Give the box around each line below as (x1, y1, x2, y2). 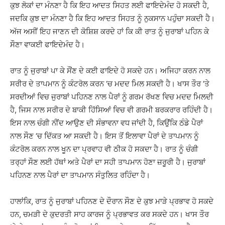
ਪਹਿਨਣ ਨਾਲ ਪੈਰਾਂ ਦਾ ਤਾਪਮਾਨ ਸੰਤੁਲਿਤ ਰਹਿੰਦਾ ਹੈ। (10, 170, 150, 180)
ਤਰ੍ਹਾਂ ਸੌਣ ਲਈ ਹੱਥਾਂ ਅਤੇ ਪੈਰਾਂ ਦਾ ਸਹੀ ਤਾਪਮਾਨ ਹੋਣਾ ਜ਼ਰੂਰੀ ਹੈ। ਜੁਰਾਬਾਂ (10, 157, 205, 167)
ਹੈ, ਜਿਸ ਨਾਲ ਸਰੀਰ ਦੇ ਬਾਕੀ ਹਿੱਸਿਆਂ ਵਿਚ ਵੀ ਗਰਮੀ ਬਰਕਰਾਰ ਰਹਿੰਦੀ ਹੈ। (10, 105, 213, 115)
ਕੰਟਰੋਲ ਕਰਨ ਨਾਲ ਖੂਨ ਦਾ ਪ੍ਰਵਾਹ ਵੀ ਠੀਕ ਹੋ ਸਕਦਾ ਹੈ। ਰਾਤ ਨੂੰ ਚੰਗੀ (10, 144, 198, 154)
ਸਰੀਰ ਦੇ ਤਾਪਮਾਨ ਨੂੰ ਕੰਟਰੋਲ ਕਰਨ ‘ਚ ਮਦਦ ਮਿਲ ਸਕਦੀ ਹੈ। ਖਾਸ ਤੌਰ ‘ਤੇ (10, 79, 209, 88)
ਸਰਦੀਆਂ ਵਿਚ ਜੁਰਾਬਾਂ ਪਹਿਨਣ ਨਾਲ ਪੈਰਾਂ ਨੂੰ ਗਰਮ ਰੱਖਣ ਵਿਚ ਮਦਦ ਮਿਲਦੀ (10, 92, 213, 101)
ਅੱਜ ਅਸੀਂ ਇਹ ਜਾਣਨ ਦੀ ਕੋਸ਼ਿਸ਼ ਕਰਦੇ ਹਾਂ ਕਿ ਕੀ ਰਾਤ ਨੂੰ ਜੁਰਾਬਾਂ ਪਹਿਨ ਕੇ (10, 27, 209, 36)
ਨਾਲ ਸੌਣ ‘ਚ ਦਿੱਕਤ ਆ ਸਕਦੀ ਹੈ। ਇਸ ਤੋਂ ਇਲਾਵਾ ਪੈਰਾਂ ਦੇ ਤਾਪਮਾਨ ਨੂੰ (10, 131, 199, 141)
